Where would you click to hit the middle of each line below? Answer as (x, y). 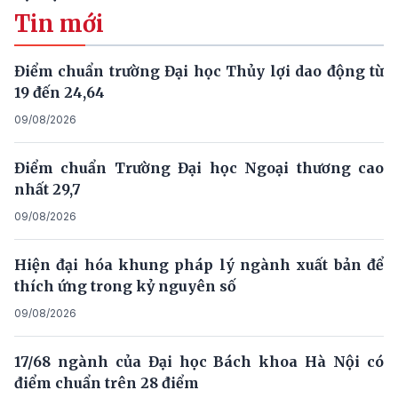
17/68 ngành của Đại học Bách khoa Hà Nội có (199, 362)
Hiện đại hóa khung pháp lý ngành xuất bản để (199, 265)
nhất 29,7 (48, 190)
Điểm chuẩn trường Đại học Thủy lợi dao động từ (199, 72)
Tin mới (59, 24)
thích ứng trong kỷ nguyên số (125, 287)
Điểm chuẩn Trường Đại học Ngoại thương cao (199, 168)
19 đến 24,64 (60, 93)
